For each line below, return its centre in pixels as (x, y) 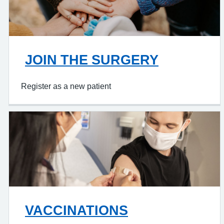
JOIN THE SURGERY (92, 60)
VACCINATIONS (76, 210)
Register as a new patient (66, 86)
